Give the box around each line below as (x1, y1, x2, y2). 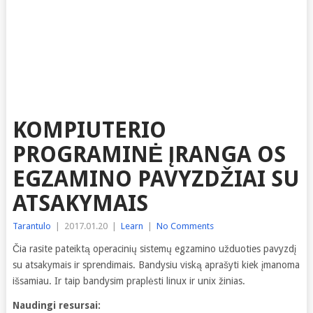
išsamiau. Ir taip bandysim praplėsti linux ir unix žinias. (12, 275, 245, 286)
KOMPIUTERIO (12, 117, 166, 143)
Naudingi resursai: (12, 300, 101, 311)
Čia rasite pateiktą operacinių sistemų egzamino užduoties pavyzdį (12, 243, 296, 254)
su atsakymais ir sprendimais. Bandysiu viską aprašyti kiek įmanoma (12, 259, 300, 270)
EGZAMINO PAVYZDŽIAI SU (12, 166, 300, 192)
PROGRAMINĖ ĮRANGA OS (12, 141, 286, 168)
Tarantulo (12, 221, 51, 231)
